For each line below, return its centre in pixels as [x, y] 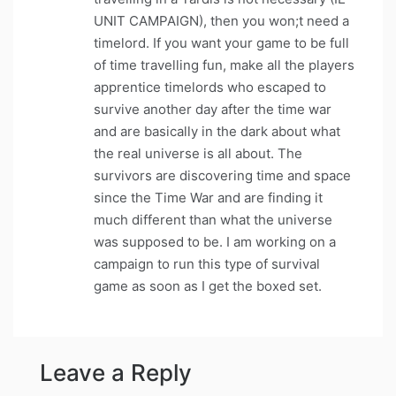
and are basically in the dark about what [217, 132]
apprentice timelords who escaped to [210, 88]
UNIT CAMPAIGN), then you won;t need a [221, 21]
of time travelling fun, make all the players [224, 65]
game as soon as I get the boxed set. [208, 286]
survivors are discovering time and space [222, 176]
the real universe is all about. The [198, 154]
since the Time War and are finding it [208, 198]
